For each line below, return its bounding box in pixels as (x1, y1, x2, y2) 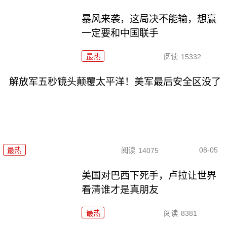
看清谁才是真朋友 (82, 184, 159, 195)
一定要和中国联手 (82, 27, 159, 39)
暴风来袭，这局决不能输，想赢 (82, 13, 217, 24)
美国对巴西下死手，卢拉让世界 (82, 170, 217, 181)
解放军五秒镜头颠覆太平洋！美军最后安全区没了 (9, 76, 221, 87)
